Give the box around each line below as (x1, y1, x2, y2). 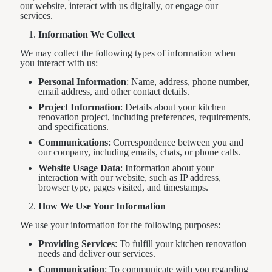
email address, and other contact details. (38, 86, 189, 97)
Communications (38, 137, 108, 148)
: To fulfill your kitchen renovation (115, 239, 246, 249)
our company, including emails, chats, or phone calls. (38, 147, 240, 157)
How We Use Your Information (38, 201, 166, 211)
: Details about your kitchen (120, 102, 226, 112)
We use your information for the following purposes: (20, 220, 220, 230)
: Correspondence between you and (108, 137, 243, 148)
